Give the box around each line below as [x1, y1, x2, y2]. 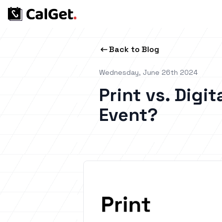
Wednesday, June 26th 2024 [99, 68, 198, 77]
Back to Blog [109, 44, 159, 55]
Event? [99, 104, 158, 126]
